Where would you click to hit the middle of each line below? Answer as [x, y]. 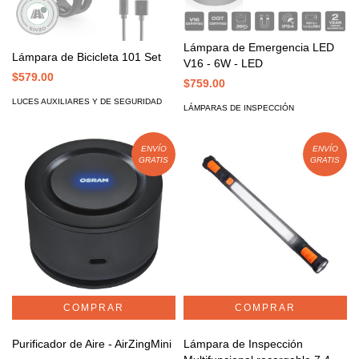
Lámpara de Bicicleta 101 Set [87, 57]
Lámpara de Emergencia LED [259, 48]
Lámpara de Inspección [243, 344]
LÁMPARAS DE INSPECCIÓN [239, 108]
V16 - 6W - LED [223, 64]
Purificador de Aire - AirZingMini [93, 344]
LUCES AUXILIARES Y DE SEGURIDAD [87, 101]
